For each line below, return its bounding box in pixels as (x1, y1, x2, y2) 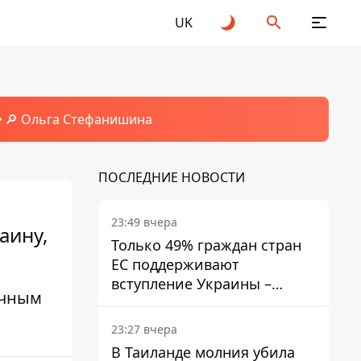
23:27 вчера (111, 322, 177, 337)
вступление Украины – (111, 274, 272, 293)
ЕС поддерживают (111, 255, 239, 274)
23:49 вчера (111, 214, 177, 230)
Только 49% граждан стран (111, 235, 301, 255)
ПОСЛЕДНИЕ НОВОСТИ (98, 168, 245, 186)
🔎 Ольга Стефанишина (4, 110, 152, 128)
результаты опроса (111, 293, 247, 313)
